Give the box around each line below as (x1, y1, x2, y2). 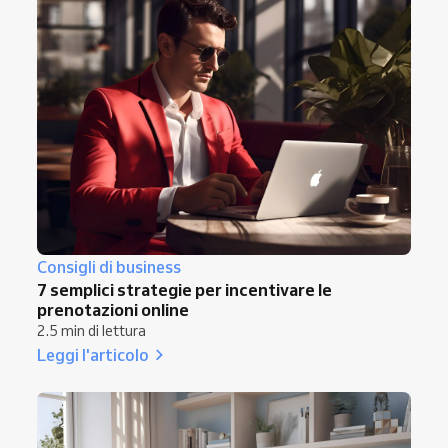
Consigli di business (37, 257, 181, 278)
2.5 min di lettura (37, 322, 146, 341)
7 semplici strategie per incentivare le (37, 279, 332, 301)
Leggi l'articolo (37, 344, 149, 366)
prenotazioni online (37, 299, 189, 321)
